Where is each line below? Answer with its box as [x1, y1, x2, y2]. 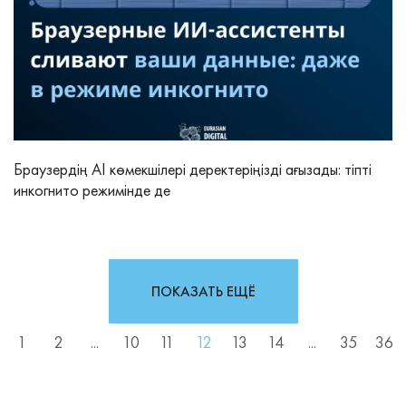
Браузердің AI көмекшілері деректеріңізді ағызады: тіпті [14, 159, 372, 180]
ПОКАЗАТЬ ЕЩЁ [150, 282, 256, 302]
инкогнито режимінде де [14, 179, 170, 201]
